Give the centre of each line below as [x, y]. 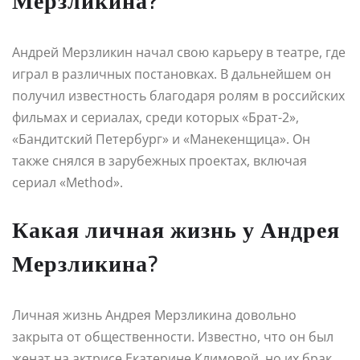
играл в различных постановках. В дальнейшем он [172, 74]
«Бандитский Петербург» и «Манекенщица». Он [161, 139]
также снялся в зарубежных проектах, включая [160, 160]
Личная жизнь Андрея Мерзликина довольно [154, 315]
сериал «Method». [67, 182]
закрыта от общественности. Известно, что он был [173, 336]
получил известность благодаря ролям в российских [178, 95]
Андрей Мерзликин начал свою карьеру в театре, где [179, 52]
